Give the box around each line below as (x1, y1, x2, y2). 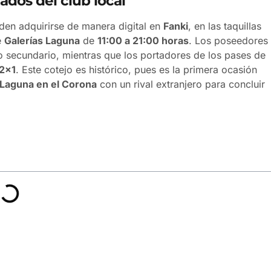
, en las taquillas (188, 19, 261, 32)
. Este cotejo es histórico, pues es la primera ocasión (16, 63, 257, 76)
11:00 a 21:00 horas (97, 34, 189, 47)
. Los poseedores (189, 34, 268, 47)
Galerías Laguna (4, 34, 80, 47)
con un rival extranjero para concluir (97, 77, 265, 90)
